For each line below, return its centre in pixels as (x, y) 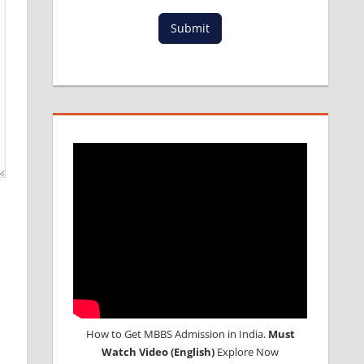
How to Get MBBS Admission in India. (177, 334)
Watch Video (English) (158, 351)
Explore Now (247, 351)
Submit (191, 28)
